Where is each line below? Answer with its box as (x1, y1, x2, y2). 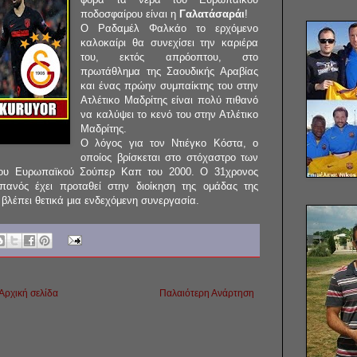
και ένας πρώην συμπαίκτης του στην (80, 80, 258, 92)
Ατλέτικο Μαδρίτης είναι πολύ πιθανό (80, 94, 258, 107)
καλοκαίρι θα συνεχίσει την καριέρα (80, 37, 258, 49)
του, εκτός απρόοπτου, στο (80, 51, 258, 64)
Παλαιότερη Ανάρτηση (159, 287, 254, 299)
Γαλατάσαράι (179, 8, 245, 21)
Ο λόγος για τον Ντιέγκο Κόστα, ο (80, 137, 258, 150)
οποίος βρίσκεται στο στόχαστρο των (80, 151, 258, 164)
